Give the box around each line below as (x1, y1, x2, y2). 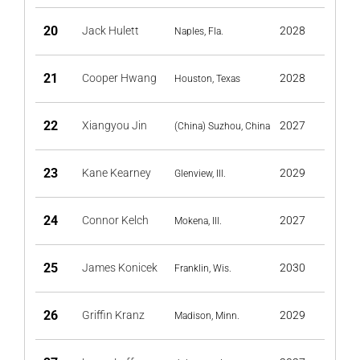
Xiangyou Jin (82, 119, 147, 132)
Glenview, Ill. (174, 168, 226, 179)
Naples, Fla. (174, 26, 223, 37)
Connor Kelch (82, 214, 149, 227)
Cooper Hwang (82, 72, 157, 84)
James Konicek (82, 261, 157, 274)
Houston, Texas (174, 73, 240, 84)
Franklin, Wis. (174, 263, 231, 274)
